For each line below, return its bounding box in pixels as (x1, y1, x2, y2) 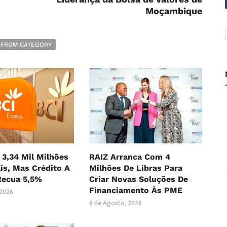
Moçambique (145, 6, 202, 17)
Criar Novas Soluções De (89, 174, 188, 184)
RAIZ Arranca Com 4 (89, 152, 170, 162)
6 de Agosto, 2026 (89, 199, 142, 208)
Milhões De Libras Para (89, 163, 182, 173)
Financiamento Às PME (89, 185, 182, 196)
